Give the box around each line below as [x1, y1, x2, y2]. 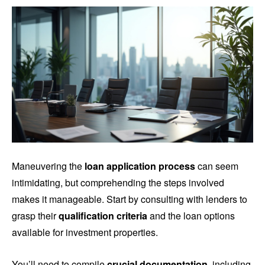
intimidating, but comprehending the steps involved [12, 175, 224, 189]
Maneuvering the [12, 159, 85, 173]
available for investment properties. [12, 225, 158, 239]
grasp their [12, 208, 59, 222]
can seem [195, 159, 238, 173]
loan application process [85, 159, 195, 173]
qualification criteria [59, 208, 147, 222]
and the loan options [147, 208, 235, 222]
